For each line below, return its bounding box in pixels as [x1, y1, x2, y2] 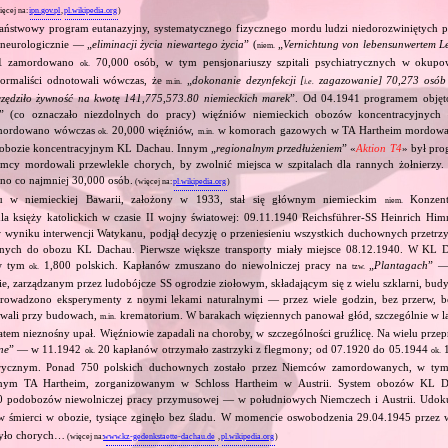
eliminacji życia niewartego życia [92, 37, 245, 50]
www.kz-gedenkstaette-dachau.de [103, 431, 216, 441]
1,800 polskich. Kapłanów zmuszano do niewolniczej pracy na [39, 258, 352, 271]
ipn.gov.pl [29, 5, 61, 15]
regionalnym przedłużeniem [216, 141, 343, 154]
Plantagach [374, 258, 429, 271]
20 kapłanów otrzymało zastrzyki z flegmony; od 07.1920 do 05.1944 [94, 342, 431, 355]
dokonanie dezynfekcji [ [192, 73, 305, 86]
